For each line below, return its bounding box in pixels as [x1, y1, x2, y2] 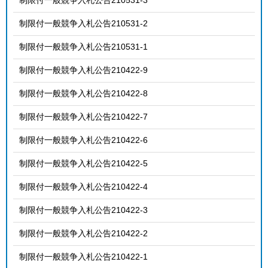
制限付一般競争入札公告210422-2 [19, 228, 148, 238]
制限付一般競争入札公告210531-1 [19, 41, 148, 51]
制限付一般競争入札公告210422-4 [19, 181, 148, 191]
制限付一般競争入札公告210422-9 [19, 65, 148, 75]
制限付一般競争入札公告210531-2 [19, 18, 148, 28]
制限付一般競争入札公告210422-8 [19, 88, 148, 98]
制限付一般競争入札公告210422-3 [19, 205, 148, 215]
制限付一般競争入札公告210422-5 [19, 158, 148, 168]
